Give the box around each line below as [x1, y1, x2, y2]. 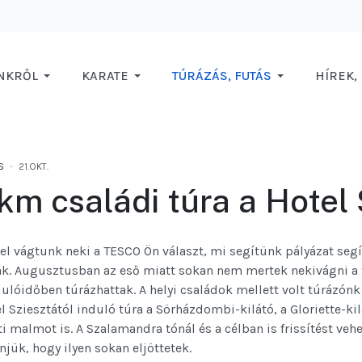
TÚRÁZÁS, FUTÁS [171, 68, 271, 84]
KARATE [81, 68, 128, 84]
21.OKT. [19, 161, 48, 173]
